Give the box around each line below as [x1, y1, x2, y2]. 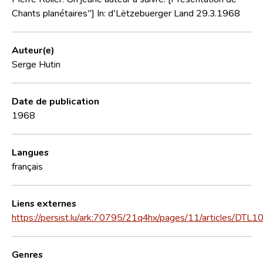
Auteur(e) [12, 43, 55, 56]
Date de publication [12, 95, 99, 107]
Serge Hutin [12, 58, 60, 70]
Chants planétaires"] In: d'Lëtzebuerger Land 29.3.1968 [12, 6, 240, 19]
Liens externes [12, 197, 76, 209]
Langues [12, 146, 49, 158]
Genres [12, 248, 43, 260]
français [12, 160, 43, 172]
